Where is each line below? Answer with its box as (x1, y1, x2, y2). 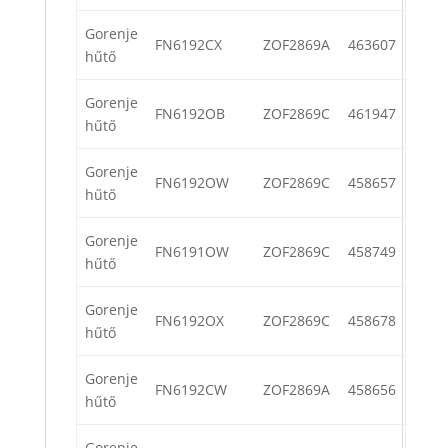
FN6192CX (155, 35, 222, 55)
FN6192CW (155, 380, 227, 400)
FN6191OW (155, 242, 229, 262)
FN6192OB (155, 104, 225, 124)
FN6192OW (155, 173, 229, 193)
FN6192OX (155, 311, 224, 331)
